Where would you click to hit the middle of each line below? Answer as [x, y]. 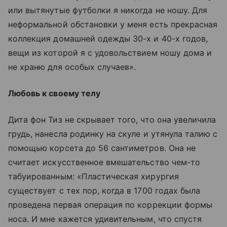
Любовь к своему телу [54, 93]
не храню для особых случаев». [72, 67]
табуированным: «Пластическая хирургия [93, 176]
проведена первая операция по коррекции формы [110, 204]
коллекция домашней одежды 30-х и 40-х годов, [108, 38]
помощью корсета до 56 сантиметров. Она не [102, 148]
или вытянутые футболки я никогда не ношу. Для [108, 10]
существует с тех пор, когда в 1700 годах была [104, 190]
